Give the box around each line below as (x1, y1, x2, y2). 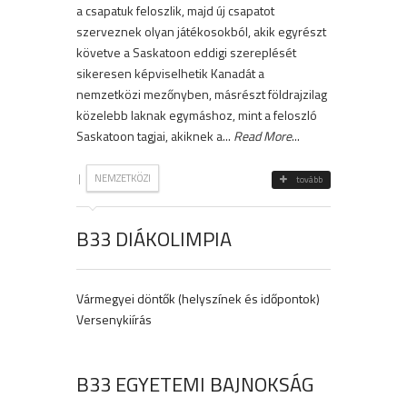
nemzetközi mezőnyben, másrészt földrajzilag (76, 84, 327, 104)
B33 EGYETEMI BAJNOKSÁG (76, 369, 313, 401)
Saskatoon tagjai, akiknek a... (76, 126, 233, 146)
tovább (296, 173, 323, 187)
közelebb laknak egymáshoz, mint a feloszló (76, 105, 317, 125)
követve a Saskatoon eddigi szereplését (76, 43, 296, 63)
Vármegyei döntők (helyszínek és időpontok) (76, 289, 320, 309)
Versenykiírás (76, 310, 152, 330)
